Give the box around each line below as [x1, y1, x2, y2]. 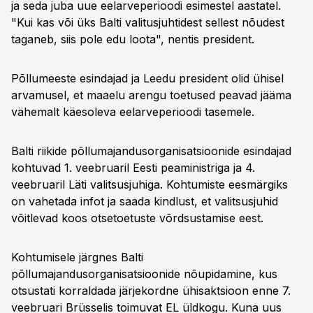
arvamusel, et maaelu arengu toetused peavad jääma [11, 88, 291, 102]
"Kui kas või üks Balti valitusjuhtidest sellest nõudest [11, 15, 284, 29]
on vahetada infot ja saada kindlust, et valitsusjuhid [11, 194, 278, 208]
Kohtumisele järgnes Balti [11, 250, 143, 264]
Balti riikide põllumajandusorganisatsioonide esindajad [11, 144, 291, 158]
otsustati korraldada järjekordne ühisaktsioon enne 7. [11, 284, 291, 298]
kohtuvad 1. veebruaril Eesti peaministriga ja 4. [11, 161, 255, 175]
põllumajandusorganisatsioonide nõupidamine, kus [11, 267, 277, 281]
